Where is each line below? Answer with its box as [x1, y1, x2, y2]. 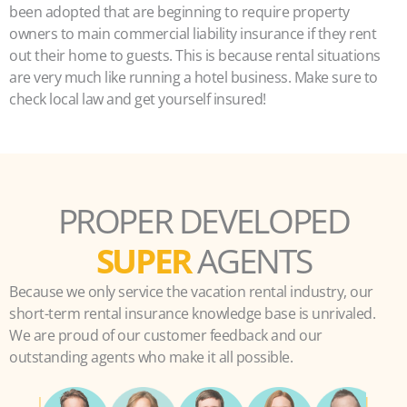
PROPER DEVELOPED [57, 198, 350, 243]
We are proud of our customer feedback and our [9, 325, 323, 345]
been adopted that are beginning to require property [9, 2, 350, 22]
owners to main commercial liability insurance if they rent [9, 24, 376, 44]
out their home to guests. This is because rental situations [9, 45, 381, 65]
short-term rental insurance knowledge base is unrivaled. [9, 303, 375, 323]
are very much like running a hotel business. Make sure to [9, 67, 378, 87]
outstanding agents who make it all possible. [9, 347, 293, 367]
